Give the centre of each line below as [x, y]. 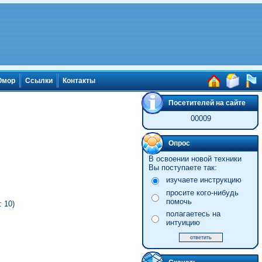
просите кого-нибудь [202, 193]
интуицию [183, 223]
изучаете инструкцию [204, 180]
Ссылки [39, 81]
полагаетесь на [193, 214]
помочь [179, 201]
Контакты [79, 81]
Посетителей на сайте [207, 103]
